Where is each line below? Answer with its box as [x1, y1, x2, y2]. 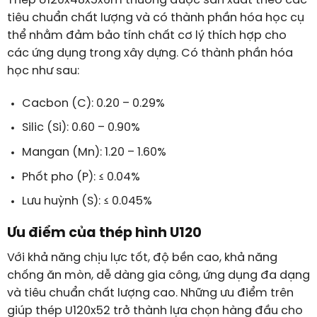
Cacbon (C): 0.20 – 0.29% [21, 97, 165, 110]
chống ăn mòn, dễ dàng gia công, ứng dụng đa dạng [6, 269, 310, 282]
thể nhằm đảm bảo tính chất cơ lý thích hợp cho [6, 29, 287, 42]
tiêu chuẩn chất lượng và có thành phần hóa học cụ [6, 11, 304, 24]
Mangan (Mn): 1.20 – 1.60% [21, 146, 166, 158]
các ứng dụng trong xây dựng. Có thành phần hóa [6, 47, 293, 59]
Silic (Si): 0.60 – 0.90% [21, 122, 140, 134]
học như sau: [6, 64, 79, 77]
